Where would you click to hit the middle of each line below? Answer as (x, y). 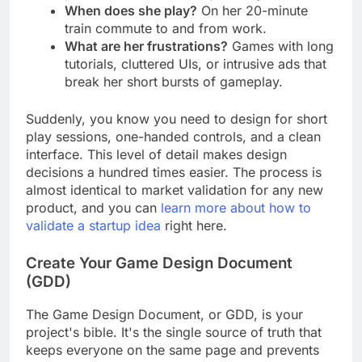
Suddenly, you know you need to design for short (177, 133)
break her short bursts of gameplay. (174, 96)
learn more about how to (236, 222)
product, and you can (93, 222)
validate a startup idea (93, 240)
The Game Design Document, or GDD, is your (164, 329)
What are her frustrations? (146, 60)
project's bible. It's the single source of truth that (174, 347)
